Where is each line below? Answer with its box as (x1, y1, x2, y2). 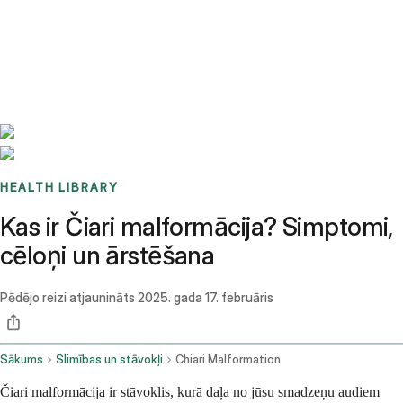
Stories (93, 14, 131, 31)
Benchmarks (22, 14, 93, 31)
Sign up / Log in (44, 36, 137, 52)
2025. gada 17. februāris (138, 290, 273, 306)
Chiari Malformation (175, 353, 281, 367)
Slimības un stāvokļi (56, 353, 163, 367)
